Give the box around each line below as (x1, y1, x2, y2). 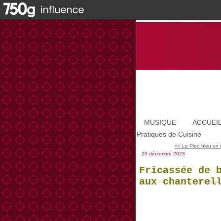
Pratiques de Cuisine (137, 130, 201, 138)
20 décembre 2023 (142, 151, 185, 156)
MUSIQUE (144, 118, 176, 126)
